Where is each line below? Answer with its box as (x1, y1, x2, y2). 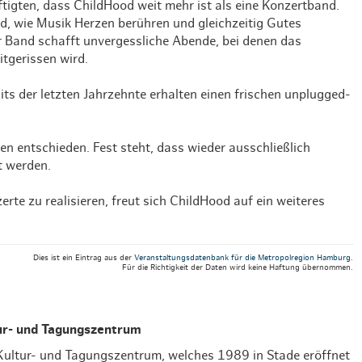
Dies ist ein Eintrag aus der (32, 253, 134, 262)
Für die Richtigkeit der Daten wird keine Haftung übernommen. (121, 263, 353, 271)
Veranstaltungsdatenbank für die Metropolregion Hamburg (133, 253, 351, 262)
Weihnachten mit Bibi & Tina (162, 4, 329, 17)
